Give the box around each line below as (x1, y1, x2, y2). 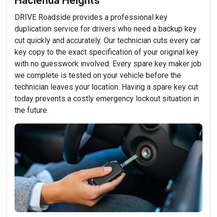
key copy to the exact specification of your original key (15, 47, 199, 57)
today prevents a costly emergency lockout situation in (15, 93, 199, 103)
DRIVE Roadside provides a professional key (15, 12, 168, 22)
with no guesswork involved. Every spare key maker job (15, 59, 201, 68)
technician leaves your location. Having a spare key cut (15, 82, 198, 92)
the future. (15, 105, 48, 115)
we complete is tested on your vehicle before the (15, 70, 181, 80)
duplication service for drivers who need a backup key (15, 24, 197, 33)
